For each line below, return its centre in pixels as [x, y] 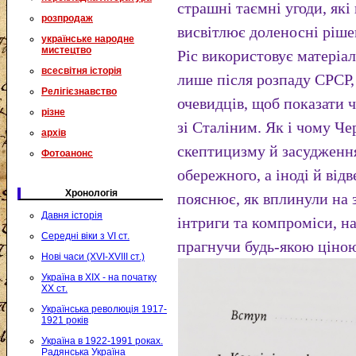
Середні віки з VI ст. [85, 236]
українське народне [88, 39]
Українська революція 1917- [104, 309]
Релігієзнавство [79, 91]
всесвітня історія [81, 71]
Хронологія [92, 193]
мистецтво [66, 50]
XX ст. [54, 288]
